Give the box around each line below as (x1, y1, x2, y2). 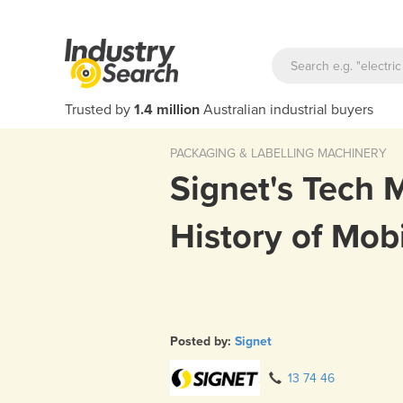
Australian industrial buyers (200, 101, 373, 119)
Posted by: (170, 333, 235, 349)
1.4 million (134, 101, 200, 119)
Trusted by (65, 101, 134, 119)
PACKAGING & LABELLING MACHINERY (170, 146, 387, 161)
